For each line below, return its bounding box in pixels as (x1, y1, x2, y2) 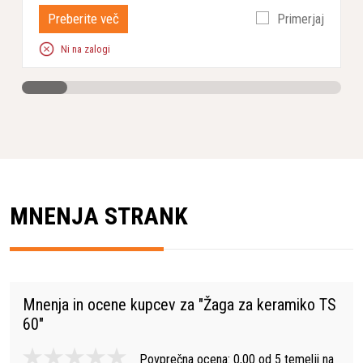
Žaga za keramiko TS (203, 295, 336, 315)
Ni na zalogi (61, 43, 110, 56)
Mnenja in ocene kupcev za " (23, 295, 203, 315)
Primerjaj (277, 11, 324, 27)
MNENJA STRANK (10, 202, 188, 231)
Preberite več (48, 11, 119, 28)
